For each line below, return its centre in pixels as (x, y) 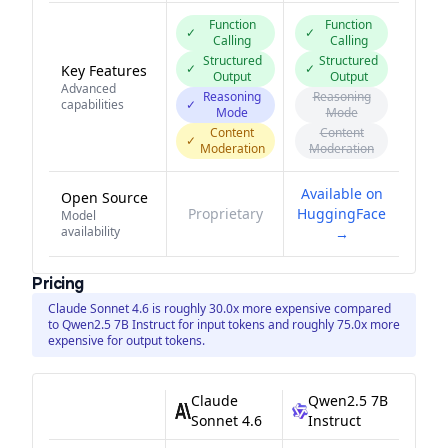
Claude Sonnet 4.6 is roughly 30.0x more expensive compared (219, 308)
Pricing (58, 283)
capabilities (92, 104)
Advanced (88, 88)
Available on (341, 193)
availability (90, 231)
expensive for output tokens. (126, 340)
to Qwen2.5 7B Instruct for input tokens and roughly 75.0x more (224, 324)
